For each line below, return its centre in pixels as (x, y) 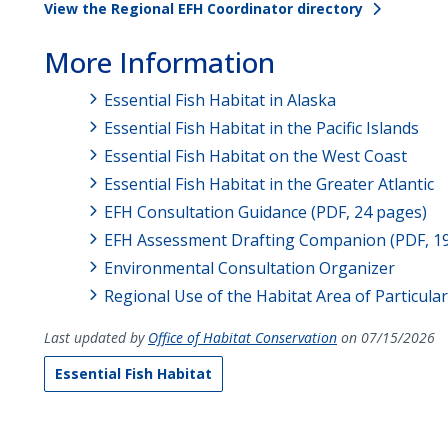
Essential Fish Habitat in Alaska (219, 99)
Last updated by (95, 337)
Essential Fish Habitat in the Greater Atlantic (268, 183)
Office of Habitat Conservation (242, 337)
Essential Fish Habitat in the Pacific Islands (261, 127)
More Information (159, 61)
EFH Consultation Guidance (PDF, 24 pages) (265, 211)
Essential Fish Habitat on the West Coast (255, 155)
